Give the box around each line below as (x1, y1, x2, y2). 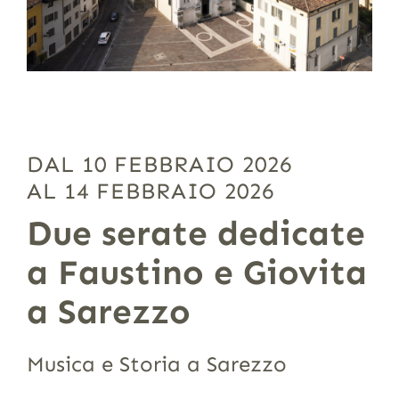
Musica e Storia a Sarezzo (26, 350, 287, 377)
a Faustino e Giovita (26, 251, 367, 293)
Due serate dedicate (26, 212, 365, 254)
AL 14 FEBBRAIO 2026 (26, 177, 274, 205)
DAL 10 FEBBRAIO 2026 (26, 151, 292, 178)
